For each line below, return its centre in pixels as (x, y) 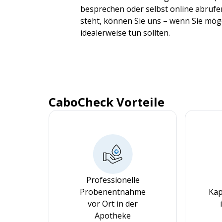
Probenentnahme (113, 192)
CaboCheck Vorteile (107, 102)
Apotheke (113, 216)
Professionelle (113, 180)
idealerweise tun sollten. (125, 33)
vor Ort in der (113, 204)
